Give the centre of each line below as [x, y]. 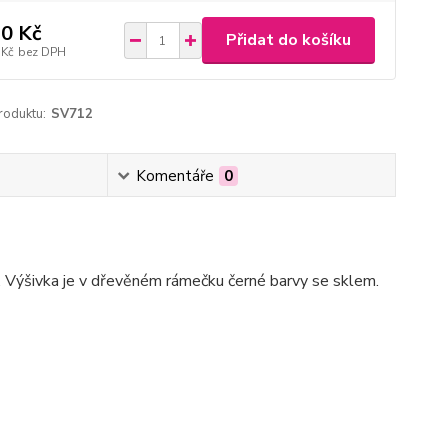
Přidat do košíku [288, 40]
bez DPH [41, 51]
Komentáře [174, 176]
